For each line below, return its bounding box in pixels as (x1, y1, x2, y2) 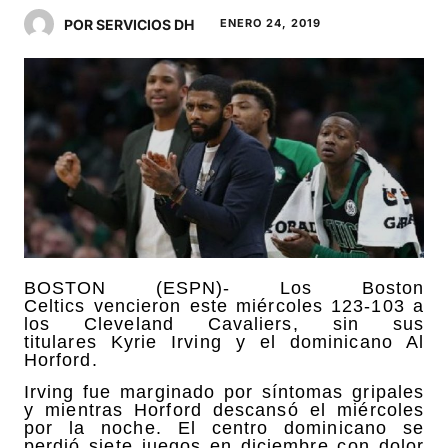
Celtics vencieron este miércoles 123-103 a (24, 295, 424, 316)
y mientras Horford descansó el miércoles (24, 399, 424, 420)
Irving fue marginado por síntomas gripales (24, 381, 424, 402)
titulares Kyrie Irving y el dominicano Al (24, 331, 424, 352)
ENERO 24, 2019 (220, 15, 321, 30)
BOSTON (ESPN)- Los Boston (24, 277, 424, 298)
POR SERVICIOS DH (64, 15, 194, 33)
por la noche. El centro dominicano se (24, 417, 424, 438)
